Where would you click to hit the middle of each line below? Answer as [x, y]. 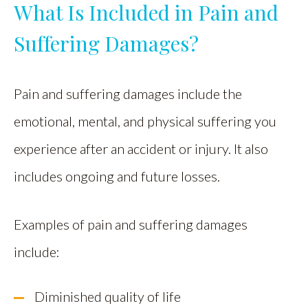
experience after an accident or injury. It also [141, 148]
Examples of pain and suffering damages [131, 224]
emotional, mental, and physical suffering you [145, 121]
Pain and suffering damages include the [128, 93]
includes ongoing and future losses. [117, 176]
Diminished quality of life [108, 296]
